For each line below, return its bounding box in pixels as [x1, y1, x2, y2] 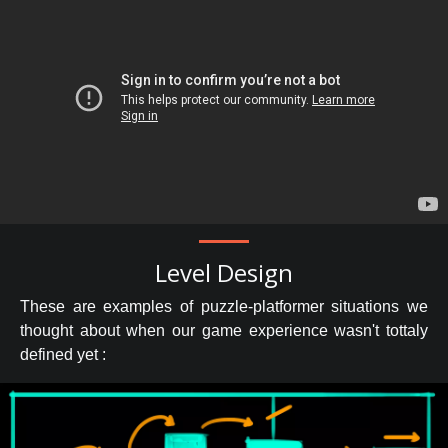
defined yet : [20, 346, 106, 364]
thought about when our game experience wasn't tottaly [20, 322, 428, 340]
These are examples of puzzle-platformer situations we [20, 298, 428, 316]
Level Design [155, 256, 293, 290]
